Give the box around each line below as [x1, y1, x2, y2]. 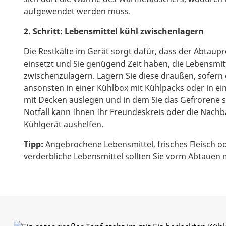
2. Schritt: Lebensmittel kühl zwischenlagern [24, 26, 204, 37]
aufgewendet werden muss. [24, 6, 131, 17]
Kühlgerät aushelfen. [24, 119, 103, 130]
